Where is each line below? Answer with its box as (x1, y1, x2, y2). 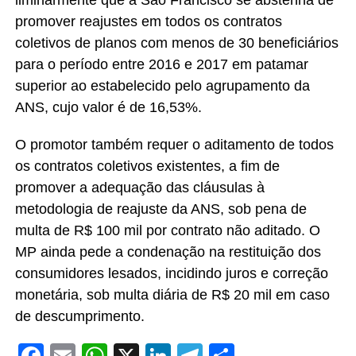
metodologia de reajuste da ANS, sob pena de (14, 200, 307, 217)
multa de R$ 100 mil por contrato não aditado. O (14, 222, 320, 238)
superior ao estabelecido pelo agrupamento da (14, 77, 310, 94)
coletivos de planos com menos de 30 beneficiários (14, 34, 339, 51)
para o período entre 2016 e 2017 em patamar (14, 56, 308, 72)
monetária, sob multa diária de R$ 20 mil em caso (14, 286, 330, 303)
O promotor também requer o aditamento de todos (14, 136, 334, 153)
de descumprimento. (14, 308, 149, 324)
